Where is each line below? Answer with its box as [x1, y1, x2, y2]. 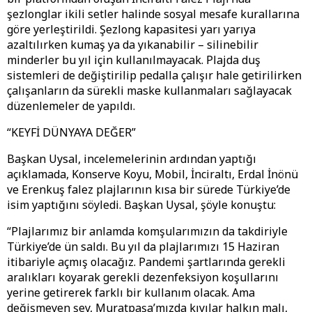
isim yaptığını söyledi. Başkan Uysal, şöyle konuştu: [7, 197, 276, 213]
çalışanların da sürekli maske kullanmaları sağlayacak [7, 83, 292, 99]
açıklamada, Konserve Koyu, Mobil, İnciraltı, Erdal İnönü [7, 166, 298, 182]
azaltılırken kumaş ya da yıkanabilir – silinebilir [7, 37, 258, 53]
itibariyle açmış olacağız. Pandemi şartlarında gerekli [7, 254, 286, 270]
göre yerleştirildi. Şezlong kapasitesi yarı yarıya [7, 22, 256, 38]
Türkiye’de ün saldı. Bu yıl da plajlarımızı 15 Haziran [7, 239, 279, 255]
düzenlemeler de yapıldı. [7, 98, 135, 114]
